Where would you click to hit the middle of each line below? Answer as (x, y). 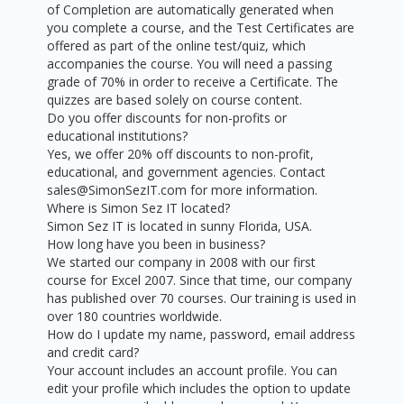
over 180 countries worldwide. (135, 317)
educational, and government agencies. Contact (187, 172)
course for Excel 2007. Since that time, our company (200, 280)
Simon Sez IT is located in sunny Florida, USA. (180, 226)
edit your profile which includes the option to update (199, 389)
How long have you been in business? (156, 244)
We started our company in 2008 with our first (182, 262)
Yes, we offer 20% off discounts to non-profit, (181, 154)
